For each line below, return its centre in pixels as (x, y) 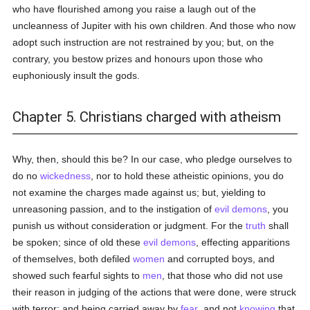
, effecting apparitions (243, 242)
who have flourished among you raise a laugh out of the (135, 9)
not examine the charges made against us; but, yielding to (139, 192)
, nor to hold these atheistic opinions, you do (188, 176)
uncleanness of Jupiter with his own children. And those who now (154, 26)
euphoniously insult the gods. (76, 75)
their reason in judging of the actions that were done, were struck (155, 292)
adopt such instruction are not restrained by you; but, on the (144, 42)
